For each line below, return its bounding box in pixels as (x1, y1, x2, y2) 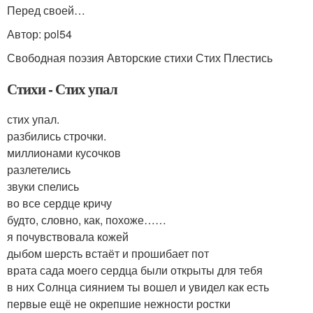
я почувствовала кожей (7, 228, 129, 245)
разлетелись (7, 161, 71, 177)
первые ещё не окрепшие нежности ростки (7, 296, 231, 312)
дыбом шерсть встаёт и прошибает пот (7, 245, 209, 261)
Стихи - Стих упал (7, 78, 118, 99)
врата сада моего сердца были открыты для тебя (7, 262, 263, 278)
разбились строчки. (7, 128, 106, 144)
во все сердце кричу (7, 195, 112, 211)
